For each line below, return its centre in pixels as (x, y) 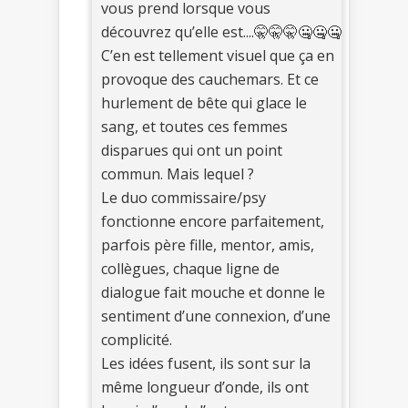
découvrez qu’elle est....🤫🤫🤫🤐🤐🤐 (221, 31)
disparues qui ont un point (192, 150)
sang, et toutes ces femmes (194, 126)
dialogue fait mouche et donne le (213, 292)
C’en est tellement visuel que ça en (218, 55)
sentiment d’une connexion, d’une (216, 316)
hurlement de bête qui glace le (204, 102)
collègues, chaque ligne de (190, 268)
